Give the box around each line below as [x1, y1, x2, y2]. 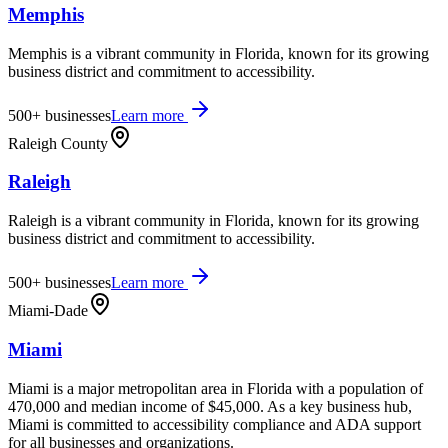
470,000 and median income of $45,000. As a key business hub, [8, 397, 412, 415]
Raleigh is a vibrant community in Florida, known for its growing [8, 212, 419, 230]
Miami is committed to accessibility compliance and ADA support [8, 415, 421, 433]
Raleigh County [8, 134, 108, 152]
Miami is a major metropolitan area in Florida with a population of [8, 379, 423, 397]
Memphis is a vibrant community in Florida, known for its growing [8, 44, 429, 62]
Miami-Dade [8, 302, 88, 320]
